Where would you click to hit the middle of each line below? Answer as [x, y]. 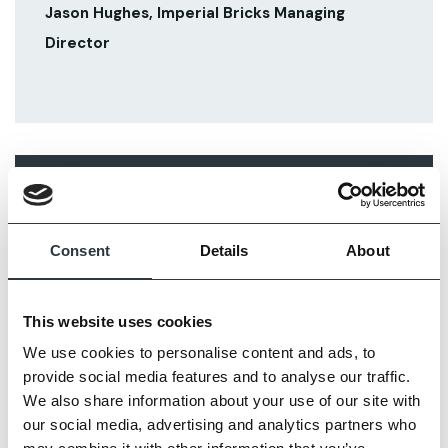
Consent [80, 250]
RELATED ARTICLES [116, 188]
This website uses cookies [118, 321]
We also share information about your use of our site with [222, 400]
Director [78, 42]
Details [224, 250]
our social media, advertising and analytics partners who [219, 424]
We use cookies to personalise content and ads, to [199, 352]
